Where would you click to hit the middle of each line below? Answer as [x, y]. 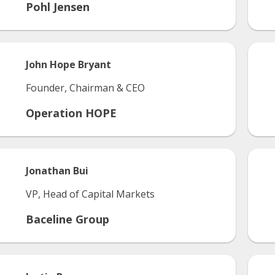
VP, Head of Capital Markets [90, 194]
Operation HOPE [71, 113]
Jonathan [48, 171]
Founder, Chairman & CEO [85, 88]
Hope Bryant [80, 64]
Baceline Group [68, 219]
